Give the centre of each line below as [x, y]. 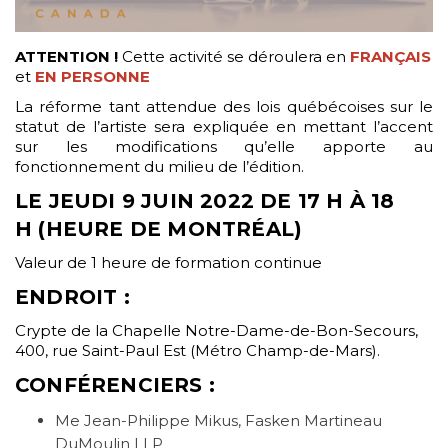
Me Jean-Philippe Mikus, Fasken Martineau [218, 421]
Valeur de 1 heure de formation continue [168, 263]
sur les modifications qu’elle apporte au [224, 147]
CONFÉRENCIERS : [115, 385]
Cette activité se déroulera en [234, 57]
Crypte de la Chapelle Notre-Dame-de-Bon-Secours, [216, 331]
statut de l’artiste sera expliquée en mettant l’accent [224, 127]
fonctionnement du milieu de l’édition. [159, 167]
